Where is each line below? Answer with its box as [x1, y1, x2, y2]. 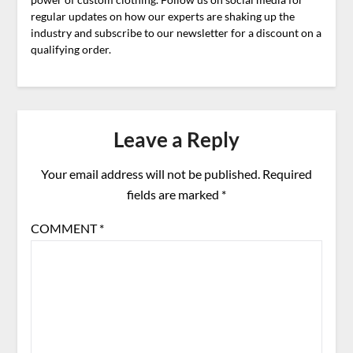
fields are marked [127, 187, 221, 203]
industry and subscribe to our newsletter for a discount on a [30, 26, 321, 40]
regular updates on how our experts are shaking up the [30, 9, 295, 24]
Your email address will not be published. [41, 166, 260, 182]
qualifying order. [30, 43, 111, 57]
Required [262, 166, 312, 182]
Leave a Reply [113, 127, 240, 153]
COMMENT [30, 221, 99, 236]
